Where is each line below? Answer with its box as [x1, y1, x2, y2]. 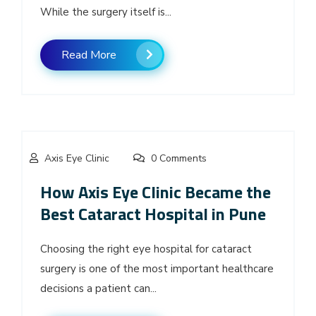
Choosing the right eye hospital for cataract [40, 241, 252, 256]
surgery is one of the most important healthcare [40, 261, 274, 276]
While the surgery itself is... [40, 4, 171, 19]
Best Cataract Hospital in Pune [40, 200, 266, 226]
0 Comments [148, 151, 207, 165]
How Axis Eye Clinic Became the [40, 178, 271, 205]
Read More [61, 47, 116, 63]
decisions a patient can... [40, 281, 157, 296]
